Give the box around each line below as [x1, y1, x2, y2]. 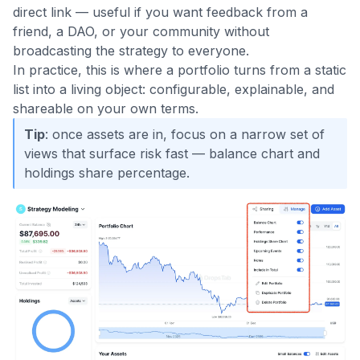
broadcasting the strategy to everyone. [13, 43, 249, 59]
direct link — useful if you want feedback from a [13, 4, 308, 21]
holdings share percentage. [24, 165, 190, 182]
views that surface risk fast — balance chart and [24, 145, 320, 162]
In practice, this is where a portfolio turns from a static [13, 62, 346, 79]
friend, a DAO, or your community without [13, 23, 269, 40]
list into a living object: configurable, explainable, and [13, 81, 334, 98]
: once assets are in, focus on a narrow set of [45, 126, 325, 143]
